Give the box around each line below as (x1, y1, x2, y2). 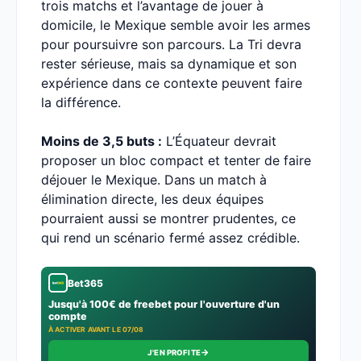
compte (48, 310, 87, 322)
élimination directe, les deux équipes (41, 191, 263, 207)
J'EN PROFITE (147, 348, 201, 357)
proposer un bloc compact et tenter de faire (41, 152, 311, 168)
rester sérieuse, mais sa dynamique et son (41, 56, 297, 72)
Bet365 (68, 276, 103, 289)
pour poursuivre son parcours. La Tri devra (41, 36, 301, 52)
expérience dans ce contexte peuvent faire (41, 75, 302, 91)
